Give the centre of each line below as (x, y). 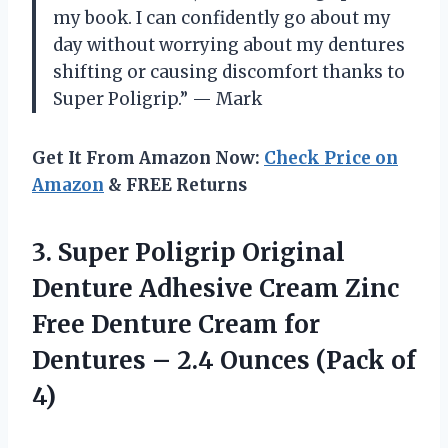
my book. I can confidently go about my (222, 17)
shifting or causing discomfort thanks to (229, 71)
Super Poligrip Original (201, 252)
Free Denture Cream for (176, 324)
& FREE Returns (175, 184)
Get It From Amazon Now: (148, 157)
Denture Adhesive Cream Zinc (215, 288)
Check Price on (331, 157)
